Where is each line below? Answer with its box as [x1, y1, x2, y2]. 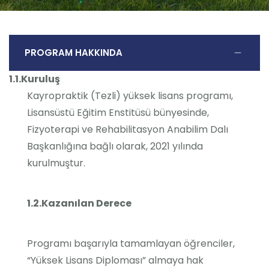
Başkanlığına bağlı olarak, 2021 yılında [27, 139, 203, 153]
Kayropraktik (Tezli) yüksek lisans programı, [27, 89, 233, 103]
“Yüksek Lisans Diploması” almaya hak [27, 253, 204, 267]
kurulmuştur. [27, 156, 85, 170]
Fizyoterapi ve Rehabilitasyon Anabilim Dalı [27, 122, 228, 136]
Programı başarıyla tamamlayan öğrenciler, [27, 237, 235, 250]
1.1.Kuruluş [9, 72, 60, 86]
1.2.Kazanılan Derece [27, 196, 131, 210]
